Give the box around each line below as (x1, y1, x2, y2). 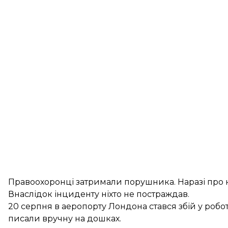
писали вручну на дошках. (8, 214, 121, 223)
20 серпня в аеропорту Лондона (8, 202, 147, 211)
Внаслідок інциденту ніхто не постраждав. (8, 189, 189, 199)
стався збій (147, 202, 196, 211)
